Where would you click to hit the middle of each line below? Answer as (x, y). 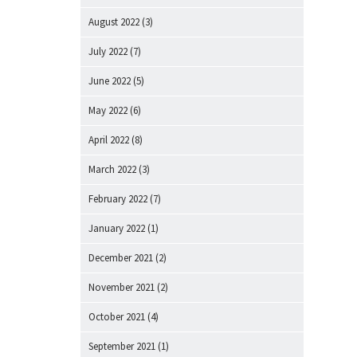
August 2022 (114, 22)
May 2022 (108, 110)
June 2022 (110, 81)
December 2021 (121, 258)
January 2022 (117, 228)
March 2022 (112, 169)
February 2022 (118, 199)
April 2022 (109, 140)
